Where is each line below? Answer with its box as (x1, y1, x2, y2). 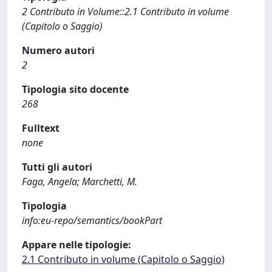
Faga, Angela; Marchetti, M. (22, 175, 137, 188)
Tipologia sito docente (22, 83, 129, 96)
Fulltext (22, 121, 59, 135)
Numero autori (22, 44, 95, 57)
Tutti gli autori (22, 160, 92, 174)
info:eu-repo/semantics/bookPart (22, 214, 162, 227)
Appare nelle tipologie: (22, 238, 131, 251)
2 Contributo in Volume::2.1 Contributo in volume (22, 5, 229, 18)
